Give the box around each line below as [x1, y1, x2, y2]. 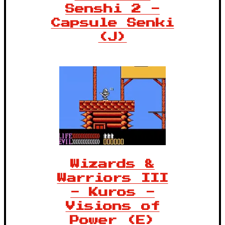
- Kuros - [70, 187, 155, 197]
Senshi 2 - [65, 4, 160, 14]
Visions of [65, 201, 160, 211]
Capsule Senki [51, 18, 174, 28]
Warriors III [57, 173, 168, 183]
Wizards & [70, 159, 155, 169]
